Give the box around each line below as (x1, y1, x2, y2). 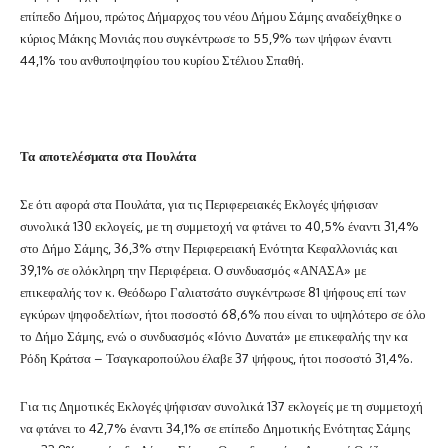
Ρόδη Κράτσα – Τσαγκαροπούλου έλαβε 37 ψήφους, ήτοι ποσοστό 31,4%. (20, 348, 413, 366)
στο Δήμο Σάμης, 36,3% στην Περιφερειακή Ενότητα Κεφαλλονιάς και (20, 238, 398, 256)
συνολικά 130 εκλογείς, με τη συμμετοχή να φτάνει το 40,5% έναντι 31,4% (20, 216, 419, 234)
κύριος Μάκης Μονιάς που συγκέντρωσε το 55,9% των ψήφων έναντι (20, 28, 392, 46)
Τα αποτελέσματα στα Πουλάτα (20, 146, 196, 164)
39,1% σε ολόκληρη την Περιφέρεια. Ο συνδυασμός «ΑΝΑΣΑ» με (20, 260, 366, 278)
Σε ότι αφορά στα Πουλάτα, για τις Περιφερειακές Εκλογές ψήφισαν (20, 194, 378, 212)
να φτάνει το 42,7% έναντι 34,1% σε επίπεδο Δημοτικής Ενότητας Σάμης (20, 418, 410, 436)
